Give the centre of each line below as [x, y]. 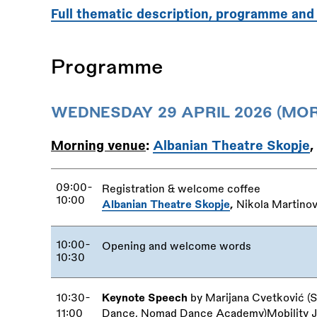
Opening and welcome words [177, 246]
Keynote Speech [145, 298]
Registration [135, 189]
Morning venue [98, 145]
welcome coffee [218, 189]
